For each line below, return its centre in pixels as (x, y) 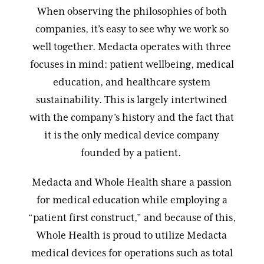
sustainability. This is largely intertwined (132, 100)
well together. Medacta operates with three (132, 47)
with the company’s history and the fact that (132, 118)
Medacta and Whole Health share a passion (132, 182)
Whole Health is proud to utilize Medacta (132, 235)
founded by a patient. (132, 153)
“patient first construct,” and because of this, (132, 218)
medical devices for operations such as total (132, 253)
